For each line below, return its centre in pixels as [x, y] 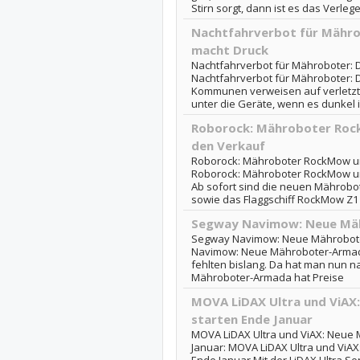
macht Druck [229, 50]
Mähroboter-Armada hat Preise [267, 277]
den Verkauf [228, 145]
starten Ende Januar [252, 319]
